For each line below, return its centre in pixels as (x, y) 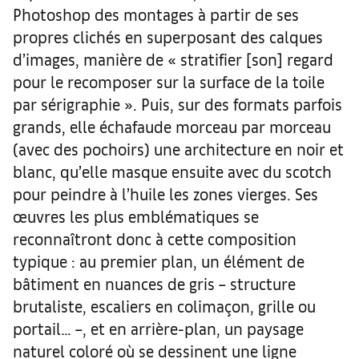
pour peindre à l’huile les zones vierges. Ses (165, 194)
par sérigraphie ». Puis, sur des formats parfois (177, 104)
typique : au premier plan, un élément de (159, 261)
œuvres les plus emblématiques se (136, 216)
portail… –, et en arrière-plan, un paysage (158, 329)
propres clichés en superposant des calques (168, 37)
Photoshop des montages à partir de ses (156, 14)
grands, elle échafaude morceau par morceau (172, 127)
